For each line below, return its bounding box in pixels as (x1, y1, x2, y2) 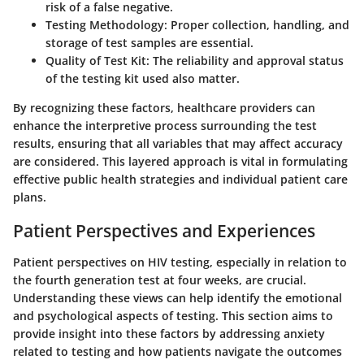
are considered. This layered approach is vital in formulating (13, 154, 348, 170)
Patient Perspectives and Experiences (13, 219, 315, 243)
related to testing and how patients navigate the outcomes (13, 343, 342, 359)
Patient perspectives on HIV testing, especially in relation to (13, 253, 347, 270)
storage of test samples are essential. (45, 35, 253, 51)
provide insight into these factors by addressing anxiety (13, 325, 325, 341)
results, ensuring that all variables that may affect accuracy (13, 136, 343, 152)
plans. (13, 189, 46, 206)
